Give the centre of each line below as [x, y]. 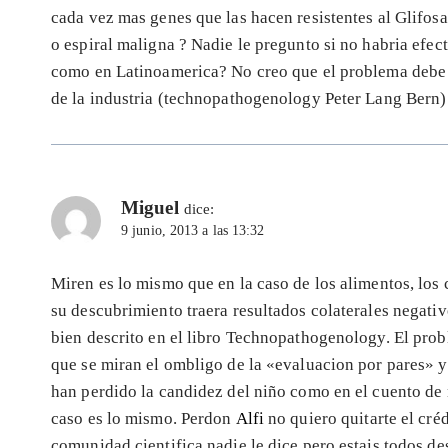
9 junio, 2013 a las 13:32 [193, 231]
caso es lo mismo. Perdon [143, 419]
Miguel [150, 208]
